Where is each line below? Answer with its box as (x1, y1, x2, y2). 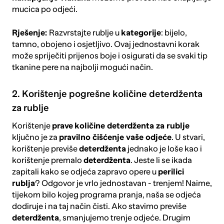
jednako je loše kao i (125, 143, 202, 153)
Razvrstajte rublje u (48, 27, 121, 37)
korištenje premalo (11, 155, 83, 165)
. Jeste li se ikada (130, 155, 192, 165)
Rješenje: (11, 27, 49, 37)
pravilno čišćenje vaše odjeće (58, 132, 171, 142)
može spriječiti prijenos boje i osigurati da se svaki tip (11, 50, 207, 60)
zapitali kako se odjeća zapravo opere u (11, 166, 158, 176)
